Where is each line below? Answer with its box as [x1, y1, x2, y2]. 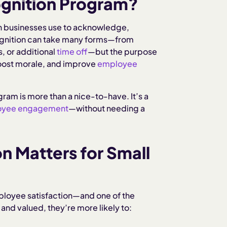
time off [57, 46, 88, 57]
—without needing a [68, 103, 145, 114]
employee [97, 58, 137, 69]
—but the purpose [88, 46, 157, 57]
